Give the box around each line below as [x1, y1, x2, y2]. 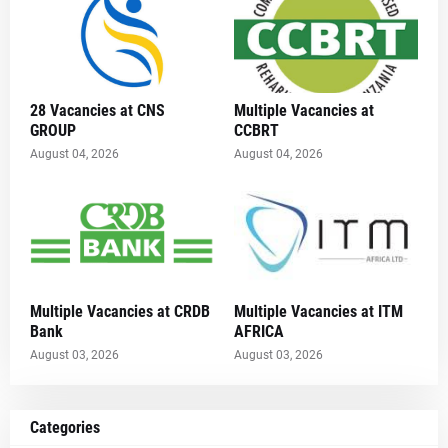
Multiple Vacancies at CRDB [30, 302, 210, 321]
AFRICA [234, 322, 284, 341]
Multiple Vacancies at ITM [234, 302, 403, 321]
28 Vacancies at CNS [30, 101, 165, 120]
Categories [30, 418, 100, 437]
